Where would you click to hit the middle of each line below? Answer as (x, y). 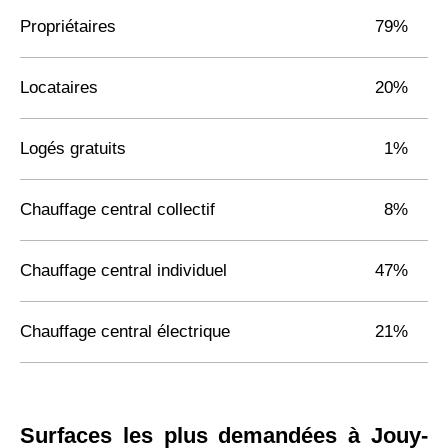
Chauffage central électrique (125, 331)
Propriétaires (68, 26)
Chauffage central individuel (123, 270)
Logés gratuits (73, 148)
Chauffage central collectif (117, 209)
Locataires (59, 87)
